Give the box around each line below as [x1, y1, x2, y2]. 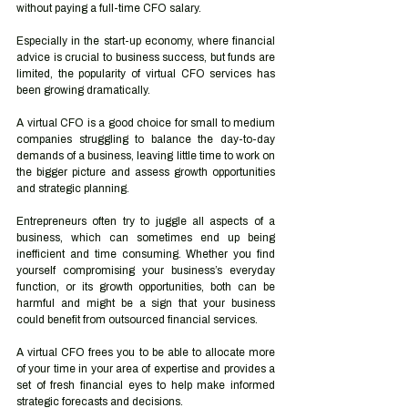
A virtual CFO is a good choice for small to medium [16, 117, 275, 129]
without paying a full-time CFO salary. [16, 2, 204, 15]
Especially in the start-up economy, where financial [16, 35, 275, 47]
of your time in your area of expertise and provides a [16, 362, 275, 375]
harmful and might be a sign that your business [16, 297, 275, 310]
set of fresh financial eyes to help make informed [16, 379, 275, 392]
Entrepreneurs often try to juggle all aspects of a [16, 215, 275, 228]
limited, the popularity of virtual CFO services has [16, 67, 275, 80]
